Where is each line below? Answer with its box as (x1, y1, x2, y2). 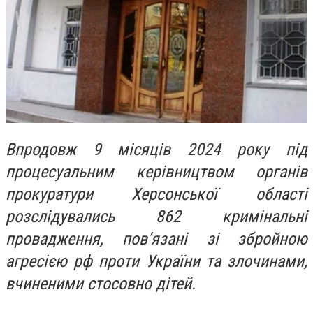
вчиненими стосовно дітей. (6, 273, 196, 293)
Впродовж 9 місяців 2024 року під (6, 139, 307, 159)
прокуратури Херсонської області (6, 184, 307, 204)
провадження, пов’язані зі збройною (6, 228, 307, 249)
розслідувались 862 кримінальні (6, 206, 307, 226)
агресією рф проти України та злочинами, (6, 251, 307, 271)
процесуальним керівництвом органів (6, 161, 307, 182)
